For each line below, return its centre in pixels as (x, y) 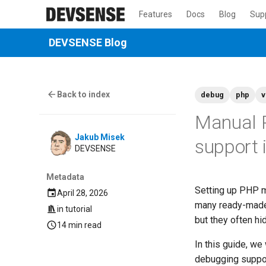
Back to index (84, 94)
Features (156, 14)
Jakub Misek (100, 137)
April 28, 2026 (83, 193)
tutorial (79, 209)
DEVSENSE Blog (88, 42)
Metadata (65, 177)
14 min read (80, 225)
